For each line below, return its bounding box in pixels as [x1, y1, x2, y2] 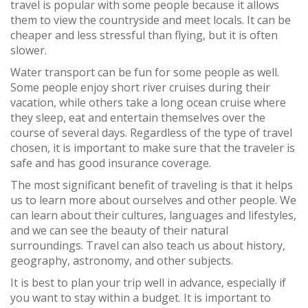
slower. [10, 43, 47, 58]
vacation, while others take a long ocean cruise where [10, 95, 286, 110]
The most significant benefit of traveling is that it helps [10, 177, 293, 192]
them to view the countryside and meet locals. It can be [10, 12, 291, 27]
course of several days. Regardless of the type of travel [10, 125, 292, 140]
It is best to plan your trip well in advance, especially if [10, 275, 286, 290]
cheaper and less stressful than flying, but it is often [10, 27, 278, 43]
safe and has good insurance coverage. [10, 155, 211, 170]
